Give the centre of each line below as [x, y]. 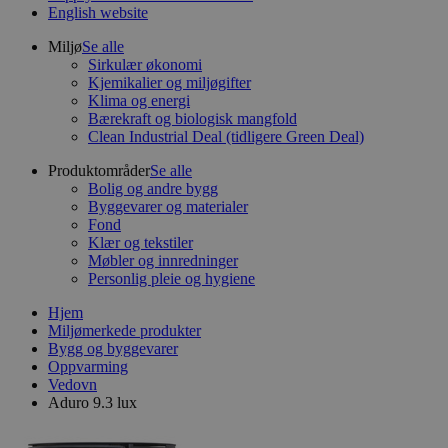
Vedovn [72, 384]
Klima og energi [139, 100]
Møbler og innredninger [163, 260]
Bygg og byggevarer [113, 348]
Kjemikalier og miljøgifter [169, 82]
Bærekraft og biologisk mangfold [192, 118]
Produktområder [99, 170]
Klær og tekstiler [140, 242]
